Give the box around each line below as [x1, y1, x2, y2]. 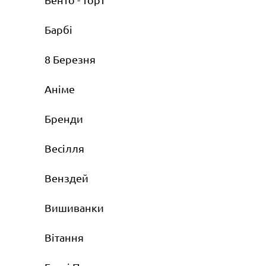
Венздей [45, 172, 88, 185]
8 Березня [45, 53, 96, 66]
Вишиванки [45, 201, 104, 214]
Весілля [45, 142, 84, 155]
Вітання [45, 231, 84, 244]
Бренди [45, 112, 83, 125]
